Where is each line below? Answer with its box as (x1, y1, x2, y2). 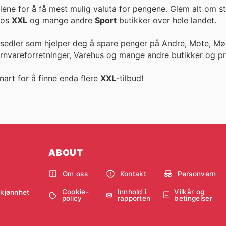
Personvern (177, 169, 216, 178)
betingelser (174, 194, 212, 203)
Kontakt (120, 169, 147, 178)
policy (62, 194, 82, 203)
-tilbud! (116, 73, 143, 84)
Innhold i (117, 188, 147, 196)
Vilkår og (174, 188, 205, 196)
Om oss (63, 169, 88, 178)
